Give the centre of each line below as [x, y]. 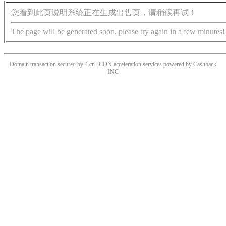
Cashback [205, 64]
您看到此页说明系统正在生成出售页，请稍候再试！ [104, 13]
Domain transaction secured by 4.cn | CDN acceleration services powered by [101, 64]
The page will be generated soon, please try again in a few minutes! [118, 32]
